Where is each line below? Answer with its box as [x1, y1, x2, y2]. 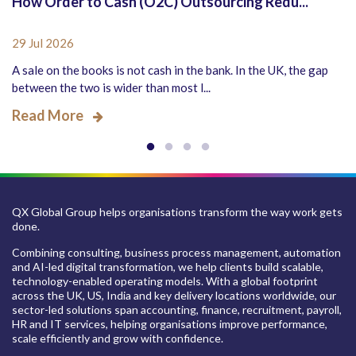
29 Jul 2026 [12, 35, 74, 50]
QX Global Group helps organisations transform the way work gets [12, 204, 342, 219]
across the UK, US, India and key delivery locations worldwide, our [12, 288, 336, 302]
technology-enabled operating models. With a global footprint [12, 273, 318, 288]
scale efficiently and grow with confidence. [12, 331, 223, 345]
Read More [12, 106, 83, 124]
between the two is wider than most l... [12, 79, 211, 95]
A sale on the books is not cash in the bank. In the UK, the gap [12, 62, 328, 77]
